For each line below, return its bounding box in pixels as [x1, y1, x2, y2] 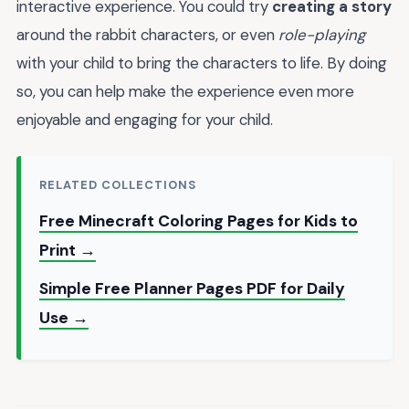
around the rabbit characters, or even [16, 25, 278, 46]
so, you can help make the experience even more [16, 81, 354, 102]
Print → [39, 239, 96, 260]
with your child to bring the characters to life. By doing [16, 53, 387, 74]
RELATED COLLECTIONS [39, 176, 197, 193]
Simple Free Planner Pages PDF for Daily [39, 278, 345, 299]
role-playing [278, 25, 365, 46]
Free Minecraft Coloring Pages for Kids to [39, 210, 358, 231]
